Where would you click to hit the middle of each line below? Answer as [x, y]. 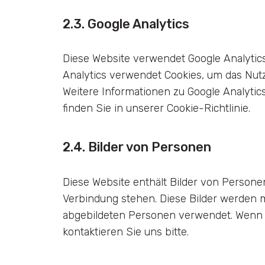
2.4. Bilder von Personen [137, 147]
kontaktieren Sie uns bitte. [125, 231]
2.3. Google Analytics [126, 24]
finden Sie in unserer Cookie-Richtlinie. [156, 108]
